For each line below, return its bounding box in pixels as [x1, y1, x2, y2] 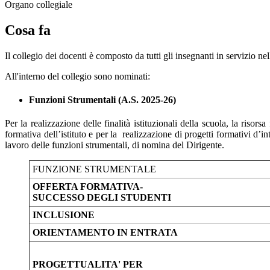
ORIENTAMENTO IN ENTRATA [33, 227, 178, 238]
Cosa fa [5, 22, 51, 38]
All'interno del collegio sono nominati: [5, 71, 150, 81]
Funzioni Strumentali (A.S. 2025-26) [29, 95, 176, 105]
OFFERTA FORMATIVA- [33, 181, 143, 192]
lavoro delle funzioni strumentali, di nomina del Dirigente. [5, 140, 224, 151]
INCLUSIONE [33, 210, 95, 221]
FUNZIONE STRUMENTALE [33, 164, 156, 175]
